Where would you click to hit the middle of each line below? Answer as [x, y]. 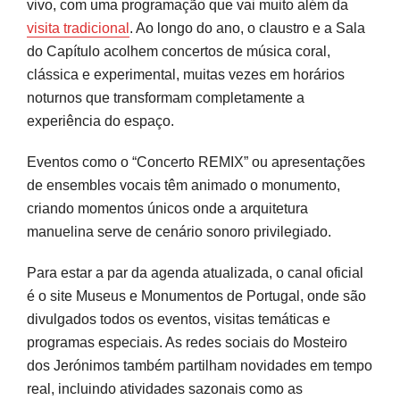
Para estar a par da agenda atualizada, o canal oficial [195, 272]
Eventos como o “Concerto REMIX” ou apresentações [196, 162]
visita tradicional [78, 28]
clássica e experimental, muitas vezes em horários [186, 74]
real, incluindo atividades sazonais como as [165, 388]
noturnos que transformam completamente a [166, 97]
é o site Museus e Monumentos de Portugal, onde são [196, 296]
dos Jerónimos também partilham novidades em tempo [200, 365]
